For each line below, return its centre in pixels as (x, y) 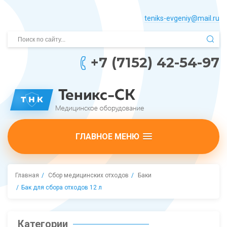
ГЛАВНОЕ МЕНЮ (107, 137)
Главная (27, 175)
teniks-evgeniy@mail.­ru (182, 18)
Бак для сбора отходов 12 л (62, 187)
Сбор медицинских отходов (88, 175)
